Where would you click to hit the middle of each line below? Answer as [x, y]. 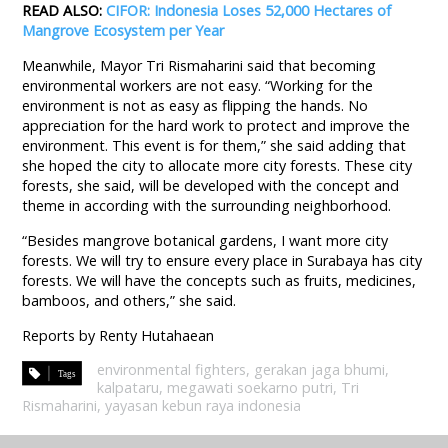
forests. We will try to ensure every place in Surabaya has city [222, 261]
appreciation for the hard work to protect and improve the [216, 126]
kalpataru [128, 388]
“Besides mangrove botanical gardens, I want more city [205, 241]
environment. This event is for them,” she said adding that [214, 146]
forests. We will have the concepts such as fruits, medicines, [219, 281]
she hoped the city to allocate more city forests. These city [217, 166]
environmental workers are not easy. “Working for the [198, 86]
